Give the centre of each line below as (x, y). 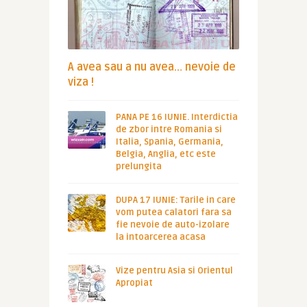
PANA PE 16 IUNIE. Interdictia (176, 117)
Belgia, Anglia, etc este (165, 154)
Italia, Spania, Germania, (169, 142)
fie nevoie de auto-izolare (172, 225)
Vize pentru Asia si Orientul (174, 271)
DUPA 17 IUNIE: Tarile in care (175, 200)
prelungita (138, 167)
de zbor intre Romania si (169, 130)
